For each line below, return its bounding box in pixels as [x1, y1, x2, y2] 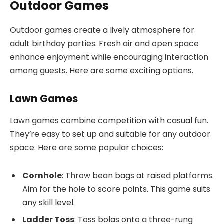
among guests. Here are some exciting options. [10, 64, 193, 76]
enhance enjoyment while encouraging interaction [10, 51, 208, 63]
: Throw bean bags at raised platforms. [62, 169, 214, 181]
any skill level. [22, 196, 75, 208]
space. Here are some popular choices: [10, 141, 163, 153]
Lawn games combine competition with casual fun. [10, 114, 208, 126]
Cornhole [22, 169, 62, 181]
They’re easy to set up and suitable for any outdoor [10, 128, 210, 140]
